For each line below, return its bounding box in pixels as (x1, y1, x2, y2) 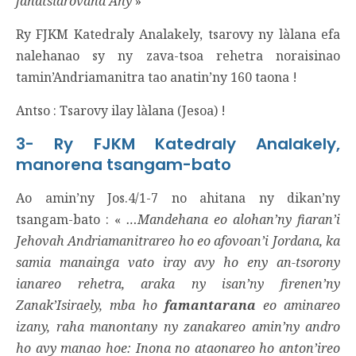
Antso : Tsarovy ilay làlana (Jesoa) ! (16, 101, 226, 119)
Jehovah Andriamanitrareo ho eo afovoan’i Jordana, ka (16, 231, 340, 250)
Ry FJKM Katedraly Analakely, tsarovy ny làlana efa (16, 25, 340, 43)
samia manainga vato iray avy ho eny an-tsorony (16, 253, 340, 271)
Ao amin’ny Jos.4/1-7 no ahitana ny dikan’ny (16, 188, 340, 207)
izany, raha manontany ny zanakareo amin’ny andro (16, 317, 340, 335)
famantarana (164, 296, 256, 314)
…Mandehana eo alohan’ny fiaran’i (126, 210, 340, 228)
